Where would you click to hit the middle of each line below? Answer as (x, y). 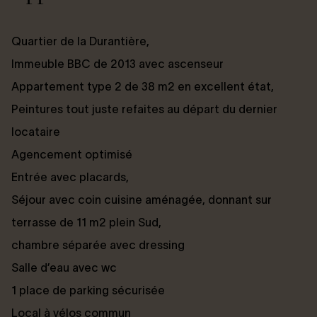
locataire (36, 131)
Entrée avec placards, (70, 177)
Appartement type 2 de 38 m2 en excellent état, (143, 86)
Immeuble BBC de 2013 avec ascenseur (117, 63)
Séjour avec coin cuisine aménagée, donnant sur (142, 199)
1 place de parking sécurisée (88, 290)
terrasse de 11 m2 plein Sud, (86, 222)
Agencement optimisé (72, 154)
